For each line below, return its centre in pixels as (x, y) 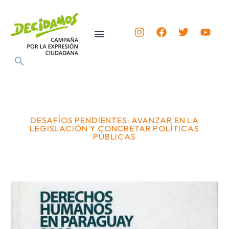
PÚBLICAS (114, 136)
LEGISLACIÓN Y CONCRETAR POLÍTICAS (114, 128)
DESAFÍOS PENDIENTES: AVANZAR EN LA (114, 120)
